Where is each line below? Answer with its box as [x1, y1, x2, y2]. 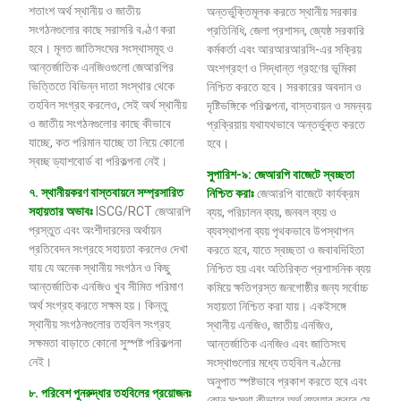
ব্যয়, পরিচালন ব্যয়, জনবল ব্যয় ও [207, 205, 337, 220]
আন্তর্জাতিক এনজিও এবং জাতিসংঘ [207, 337, 346, 352]
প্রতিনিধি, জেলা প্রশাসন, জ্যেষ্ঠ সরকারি [207, 22, 364, 38]
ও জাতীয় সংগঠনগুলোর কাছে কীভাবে [29, 115, 172, 131]
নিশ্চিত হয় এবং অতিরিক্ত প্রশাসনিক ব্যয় [207, 261, 371, 277]
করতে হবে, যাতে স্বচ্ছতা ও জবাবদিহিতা [207, 243, 364, 258]
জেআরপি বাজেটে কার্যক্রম [257, 186, 359, 201]
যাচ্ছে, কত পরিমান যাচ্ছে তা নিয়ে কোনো [29, 134, 185, 149]
